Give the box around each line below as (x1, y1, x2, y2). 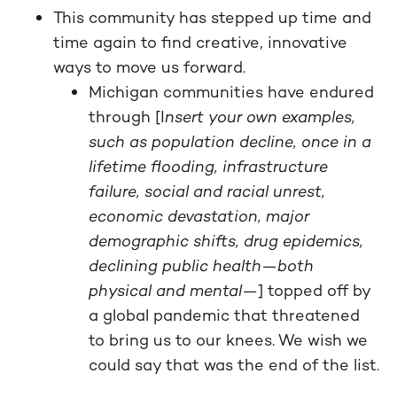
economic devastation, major (89, 206, 309, 226)
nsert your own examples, (165, 106, 355, 127)
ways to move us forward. (53, 57, 245, 77)
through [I (89, 106, 165, 127)
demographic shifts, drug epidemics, (89, 230, 363, 251)
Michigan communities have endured (89, 82, 374, 102)
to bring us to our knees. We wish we (89, 330, 368, 350)
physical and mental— (89, 280, 258, 300)
